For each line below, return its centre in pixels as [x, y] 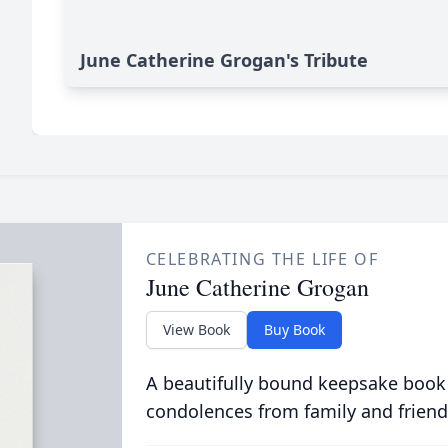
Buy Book [294, 329]
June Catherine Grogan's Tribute [224, 60]
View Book [196, 329]
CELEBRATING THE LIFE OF [262, 259]
